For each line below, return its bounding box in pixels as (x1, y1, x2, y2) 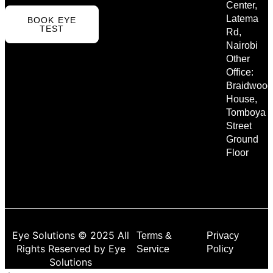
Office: (225, 67, 253, 78)
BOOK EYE (27, 15, 77, 26)
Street (225, 121, 252, 132)
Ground (225, 134, 258, 145)
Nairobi (225, 40, 258, 51)
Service (136, 244, 169, 255)
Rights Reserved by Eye (16, 243, 126, 255)
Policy (207, 244, 234, 255)
